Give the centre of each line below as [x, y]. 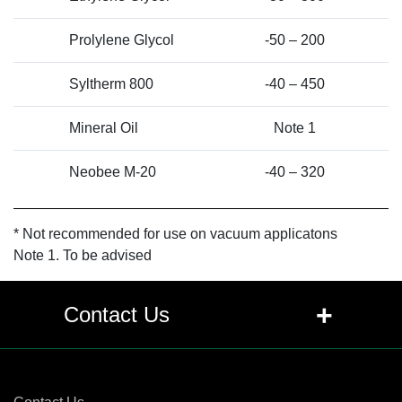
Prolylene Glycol [122, 39]
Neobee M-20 [113, 171]
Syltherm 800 [111, 83]
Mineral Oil [104, 127]
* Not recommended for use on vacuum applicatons [175, 233]
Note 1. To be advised [83, 255]
